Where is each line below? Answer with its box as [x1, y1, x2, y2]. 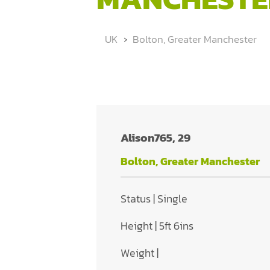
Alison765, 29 [121, 128, 190, 146]
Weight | [121, 244, 159, 261]
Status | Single [121, 190, 187, 207]
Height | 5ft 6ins [121, 217, 193, 234]
